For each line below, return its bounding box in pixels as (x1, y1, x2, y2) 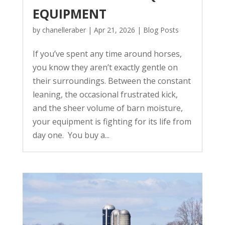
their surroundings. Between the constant (32, 75, 191, 87)
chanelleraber (42, 25, 86, 35)
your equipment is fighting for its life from (32, 116, 191, 128)
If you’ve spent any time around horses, (32, 48, 182, 60)
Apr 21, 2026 (93, 25, 135, 35)
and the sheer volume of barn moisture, (32, 102, 183, 114)
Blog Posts (143, 25, 179, 35)
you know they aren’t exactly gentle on (32, 62, 178, 73)
